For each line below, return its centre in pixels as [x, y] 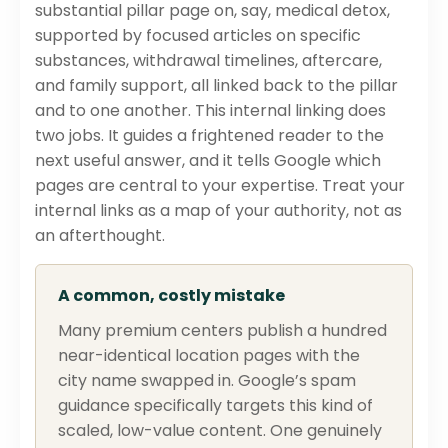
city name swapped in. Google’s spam [207, 380]
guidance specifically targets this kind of [215, 405]
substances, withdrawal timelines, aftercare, [208, 60]
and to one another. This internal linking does [210, 110]
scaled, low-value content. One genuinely [220, 430]
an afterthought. [100, 235]
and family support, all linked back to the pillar [216, 85]
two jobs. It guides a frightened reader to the [209, 135]
